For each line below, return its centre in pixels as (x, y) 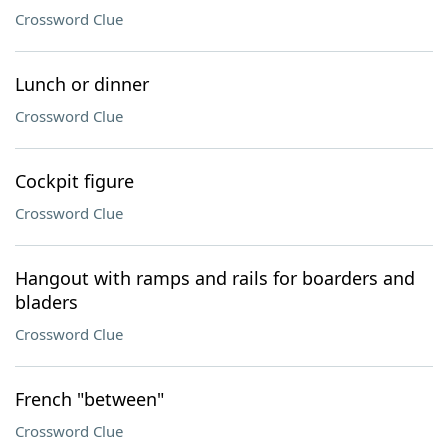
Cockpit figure (74, 181)
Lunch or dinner (82, 84)
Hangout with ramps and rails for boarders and (215, 278)
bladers (46, 302)
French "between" (89, 399)
